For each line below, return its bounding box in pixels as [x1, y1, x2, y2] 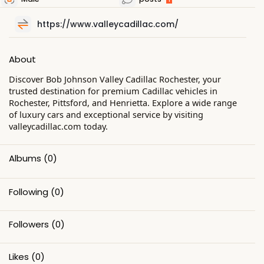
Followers [9, 217, 49, 230]
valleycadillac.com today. [9, 120, 108, 132]
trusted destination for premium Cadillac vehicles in [9, 84, 217, 97]
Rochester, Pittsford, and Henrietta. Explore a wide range [9, 96, 237, 108]
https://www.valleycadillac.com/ [37, 18, 179, 30]
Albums [9, 151, 41, 164]
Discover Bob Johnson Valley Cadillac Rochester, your [9, 72, 221, 85]
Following [9, 185, 48, 198]
